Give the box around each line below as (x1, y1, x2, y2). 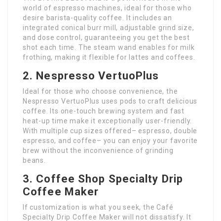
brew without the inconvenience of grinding (23, 147, 174, 155)
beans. (23, 156, 46, 165)
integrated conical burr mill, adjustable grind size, (23, 24, 194, 32)
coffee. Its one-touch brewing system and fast (23, 107, 184, 115)
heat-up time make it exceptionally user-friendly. (23, 117, 192, 125)
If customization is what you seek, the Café (23, 203, 174, 212)
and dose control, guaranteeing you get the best (23, 34, 190, 42)
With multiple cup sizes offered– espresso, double (23, 127, 198, 135)
